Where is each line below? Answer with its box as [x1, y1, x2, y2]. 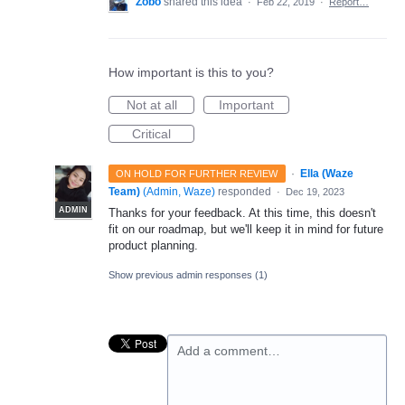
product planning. [108, 239, 198, 252]
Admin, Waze [146, 185, 212, 198]
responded [215, 185, 274, 198]
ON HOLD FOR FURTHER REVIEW [116, 168, 278, 179]
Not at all [126, 98, 177, 112]
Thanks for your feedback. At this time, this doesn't [108, 206, 376, 220]
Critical [132, 127, 171, 141]
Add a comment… [177, 344, 280, 359]
